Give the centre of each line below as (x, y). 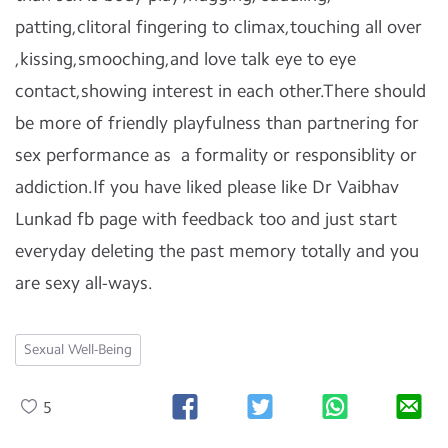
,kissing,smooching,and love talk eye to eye (185, 59)
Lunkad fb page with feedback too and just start (206, 219)
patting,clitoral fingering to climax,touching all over (218, 27)
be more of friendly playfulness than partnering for (217, 123)
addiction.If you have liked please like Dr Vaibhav (207, 187)
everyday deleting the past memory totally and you (217, 251)
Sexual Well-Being (78, 349)
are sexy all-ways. (84, 283)
